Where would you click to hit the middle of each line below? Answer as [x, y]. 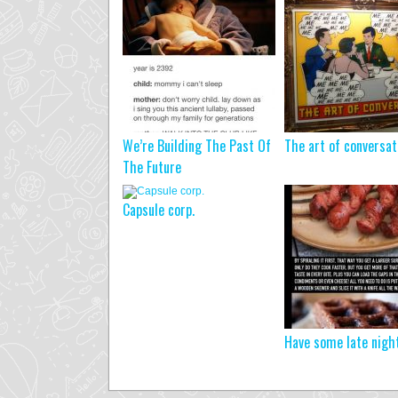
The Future [152, 167]
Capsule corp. [159, 210]
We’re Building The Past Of [197, 146]
